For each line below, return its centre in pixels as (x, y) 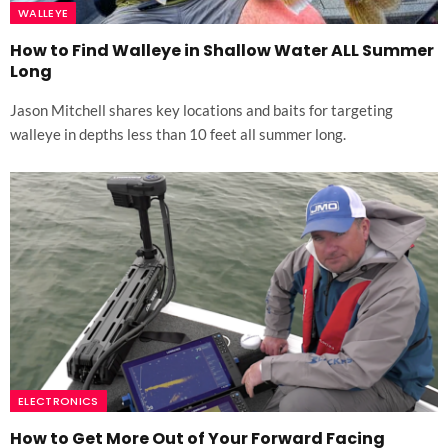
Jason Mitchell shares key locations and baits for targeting (201, 109)
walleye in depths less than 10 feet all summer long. (178, 133)
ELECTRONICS (58, 401)
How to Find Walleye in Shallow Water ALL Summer (222, 50)
